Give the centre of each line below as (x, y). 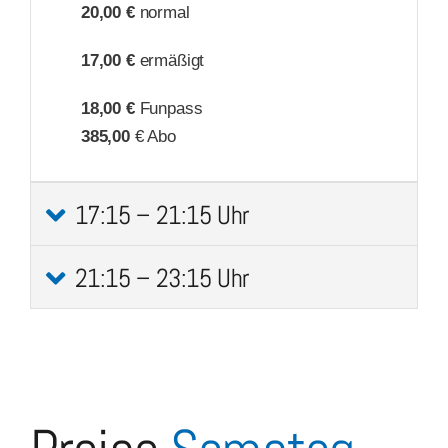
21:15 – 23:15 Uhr (162, 279)
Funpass (168, 109)
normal (162, 13)
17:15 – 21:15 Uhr (162, 216)
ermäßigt (169, 61)
